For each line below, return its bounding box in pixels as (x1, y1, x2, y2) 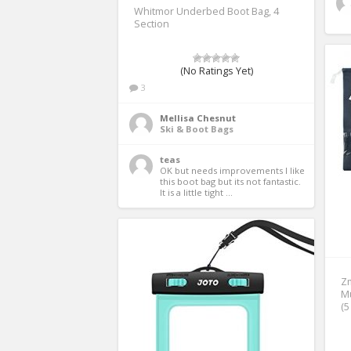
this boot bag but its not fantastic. (160, 175, 301, 187)
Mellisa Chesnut (160, 111, 236, 124)
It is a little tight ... (160, 186, 233, 198)
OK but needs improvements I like (160, 164, 305, 176)
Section (134, 16, 169, 31)
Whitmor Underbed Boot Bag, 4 (134, 4, 279, 18)
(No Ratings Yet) (179, 63, 253, 78)
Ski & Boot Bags (160, 122, 233, 135)
